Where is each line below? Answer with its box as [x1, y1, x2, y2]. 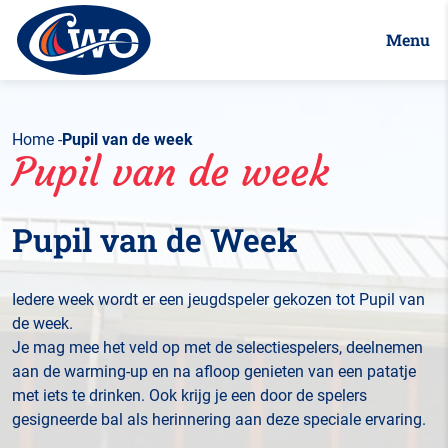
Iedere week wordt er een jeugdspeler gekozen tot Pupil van [12, 290, 425, 309]
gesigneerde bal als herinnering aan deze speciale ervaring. [12, 410, 426, 429]
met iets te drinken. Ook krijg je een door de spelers [12, 386, 367, 405]
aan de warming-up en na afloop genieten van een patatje [12, 362, 416, 381]
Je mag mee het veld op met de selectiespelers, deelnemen [12, 338, 423, 357]
